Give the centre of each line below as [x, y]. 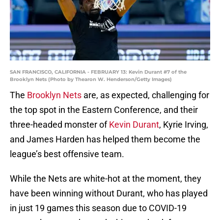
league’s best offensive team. [67, 154]
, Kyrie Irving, [184, 125]
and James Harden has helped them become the [105, 139]
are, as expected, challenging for [145, 95]
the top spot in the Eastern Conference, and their [104, 110]
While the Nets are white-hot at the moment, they [106, 179]
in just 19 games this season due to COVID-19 [98, 208]
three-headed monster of [59, 125]
